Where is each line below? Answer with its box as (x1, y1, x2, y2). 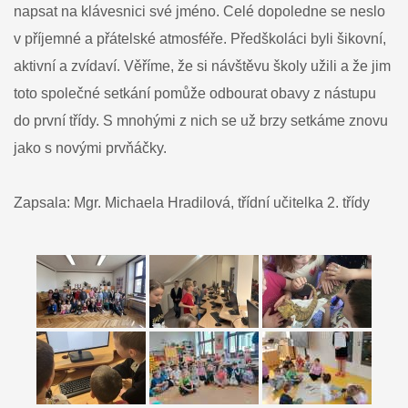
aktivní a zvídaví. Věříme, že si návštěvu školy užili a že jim (14, 58, 391, 74)
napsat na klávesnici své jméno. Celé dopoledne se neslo (14, 4, 385, 19)
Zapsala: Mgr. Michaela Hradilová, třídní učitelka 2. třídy (14, 195, 370, 210)
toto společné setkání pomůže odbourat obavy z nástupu (14, 86, 376, 101)
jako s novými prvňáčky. (14, 140, 167, 156)
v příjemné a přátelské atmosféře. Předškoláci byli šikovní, (14, 31, 386, 46)
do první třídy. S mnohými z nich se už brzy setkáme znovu (14, 113, 388, 128)
